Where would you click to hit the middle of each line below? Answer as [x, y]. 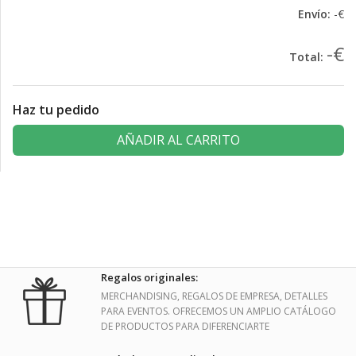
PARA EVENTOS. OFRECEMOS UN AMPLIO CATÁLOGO [219, 311]
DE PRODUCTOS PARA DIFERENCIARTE [185, 327]
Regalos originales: [149, 278]
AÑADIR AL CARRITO [178, 139]
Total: [306, 56]
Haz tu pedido [56, 109]
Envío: [314, 14]
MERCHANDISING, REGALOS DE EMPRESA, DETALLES [214, 296]
